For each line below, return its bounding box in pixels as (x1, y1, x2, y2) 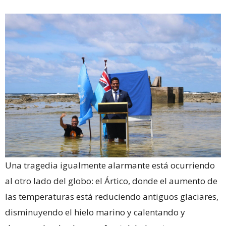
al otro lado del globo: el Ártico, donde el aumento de (5, 175, 217, 187)
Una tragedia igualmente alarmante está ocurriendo (5, 159, 215, 172)
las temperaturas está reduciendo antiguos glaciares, (5, 191, 218, 203)
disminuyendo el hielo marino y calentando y (5, 206, 185, 218)
